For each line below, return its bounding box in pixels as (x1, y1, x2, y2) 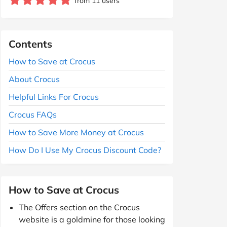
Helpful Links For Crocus (9, 91, 99, 102)
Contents (9, 37, 52, 50)
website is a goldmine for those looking (19, 214, 165, 224)
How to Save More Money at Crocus (9, 127, 144, 137)
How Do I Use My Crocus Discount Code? (9, 144, 161, 155)
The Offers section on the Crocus (19, 202, 140, 212)
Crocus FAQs (9, 109, 57, 120)
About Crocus (9, 73, 60, 84)
